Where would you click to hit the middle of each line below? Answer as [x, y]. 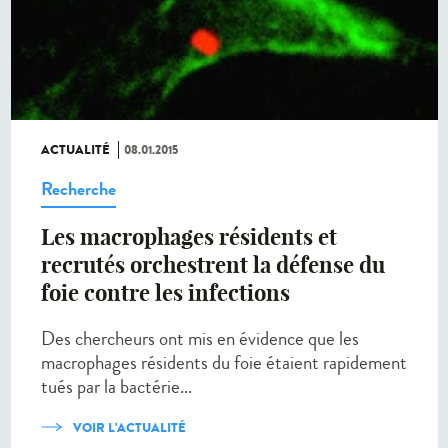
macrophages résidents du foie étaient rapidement [224, 362]
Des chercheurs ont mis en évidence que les [200, 338]
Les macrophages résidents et [189, 236]
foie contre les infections [165, 292]
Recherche [78, 188]
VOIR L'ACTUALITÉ [129, 427]
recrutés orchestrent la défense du [213, 264]
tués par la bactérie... [116, 386]
